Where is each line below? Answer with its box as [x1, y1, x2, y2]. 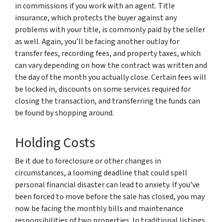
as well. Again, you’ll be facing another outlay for [15, 36, 179, 47]
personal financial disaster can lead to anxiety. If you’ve [15, 179, 200, 190]
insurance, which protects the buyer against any [15, 12, 177, 23]
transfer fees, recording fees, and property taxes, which [15, 48, 201, 59]
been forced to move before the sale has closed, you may [15, 191, 205, 202]
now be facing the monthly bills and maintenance [15, 203, 183, 214]
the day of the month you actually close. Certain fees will [15, 71, 206, 83]
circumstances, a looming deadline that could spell [15, 167, 187, 178]
